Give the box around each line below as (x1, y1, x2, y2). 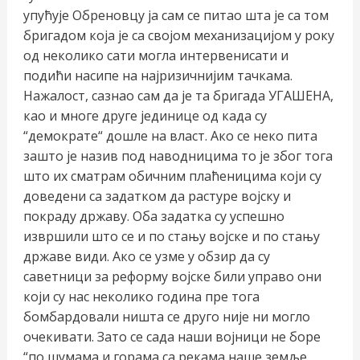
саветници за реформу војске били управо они (22, 267, 321, 285)
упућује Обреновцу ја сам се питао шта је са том (22, 6, 329, 24)
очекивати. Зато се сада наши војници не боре (22, 327, 321, 346)
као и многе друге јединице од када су (22, 106, 267, 125)
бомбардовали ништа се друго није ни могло (22, 307, 310, 325)
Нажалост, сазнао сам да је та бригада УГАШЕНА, (22, 86, 333, 104)
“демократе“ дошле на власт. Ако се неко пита (22, 126, 317, 145)
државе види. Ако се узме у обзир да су (22, 247, 270, 265)
